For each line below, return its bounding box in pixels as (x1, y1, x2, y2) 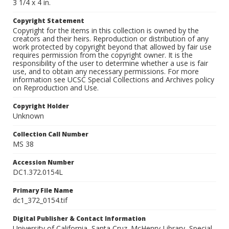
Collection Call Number (13, 130, 88, 139)
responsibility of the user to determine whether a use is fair (13, 58, 208, 68)
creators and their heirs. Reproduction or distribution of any (13, 34, 209, 44)
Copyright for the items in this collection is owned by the (13, 26, 199, 36)
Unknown (13, 111, 44, 121)
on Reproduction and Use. (13, 83, 99, 93)
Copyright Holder (13, 102, 69, 111)
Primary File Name (13, 186, 73, 195)
